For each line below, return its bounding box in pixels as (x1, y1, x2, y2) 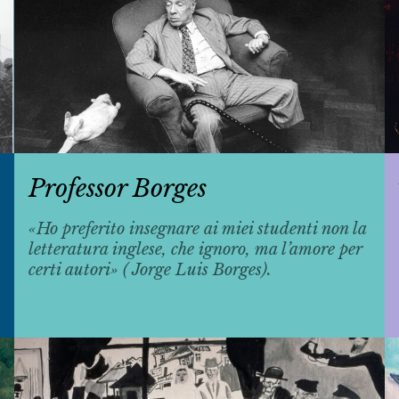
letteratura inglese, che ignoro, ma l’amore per (28, 240, 362, 260)
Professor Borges (28, 173, 207, 203)
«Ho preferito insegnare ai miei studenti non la (28, 219, 366, 240)
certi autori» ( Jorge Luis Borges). (28, 260, 272, 281)
